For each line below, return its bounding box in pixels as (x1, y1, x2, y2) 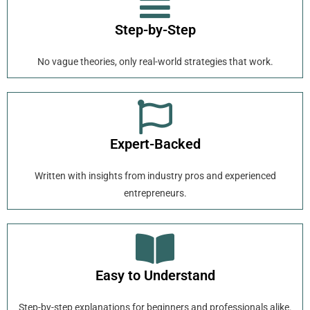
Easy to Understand (95, 267, 215, 284)
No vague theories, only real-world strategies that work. (37, 56, 273, 68)
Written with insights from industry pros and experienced (34, 170, 276, 182)
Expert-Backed (109, 136, 201, 153)
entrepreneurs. (123, 188, 187, 199)
